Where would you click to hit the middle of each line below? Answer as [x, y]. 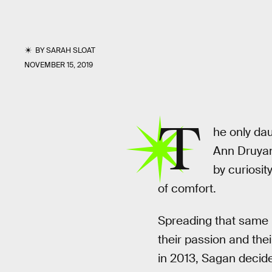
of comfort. [187, 189]
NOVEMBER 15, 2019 [59, 65]
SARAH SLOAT [71, 50]
